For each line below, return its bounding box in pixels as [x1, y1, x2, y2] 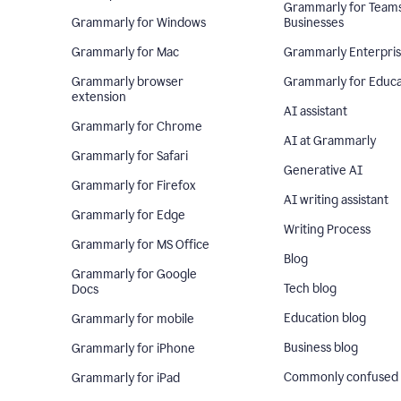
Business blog [283, 340, 358, 355]
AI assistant [283, 104, 347, 119]
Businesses [283, 15, 344, 30]
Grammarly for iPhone [72, 341, 195, 356]
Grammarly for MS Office [72, 237, 209, 252]
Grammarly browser [72, 74, 183, 90]
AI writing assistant [283, 192, 388, 208]
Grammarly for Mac [72, 45, 179, 60]
